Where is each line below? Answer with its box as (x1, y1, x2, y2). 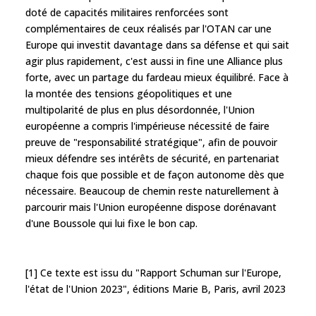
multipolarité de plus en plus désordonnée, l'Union (25, 102, 255, 116)
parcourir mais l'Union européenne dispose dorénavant (25, 200, 276, 214)
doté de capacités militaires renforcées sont (25, 5, 229, 19)
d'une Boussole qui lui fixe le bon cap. (25, 216, 197, 230)
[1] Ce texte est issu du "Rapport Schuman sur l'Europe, (25, 265, 281, 279)
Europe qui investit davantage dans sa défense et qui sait (25, 37, 289, 51)
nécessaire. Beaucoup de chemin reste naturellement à (25, 183, 279, 197)
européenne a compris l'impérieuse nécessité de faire (25, 119, 269, 133)
